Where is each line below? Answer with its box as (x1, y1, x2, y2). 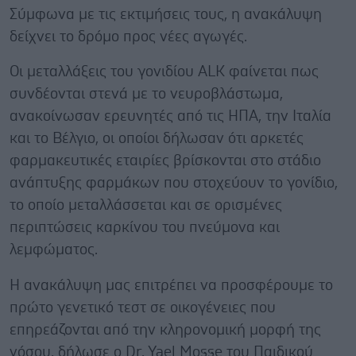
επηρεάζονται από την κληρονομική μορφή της (10, 323, 321, 338)
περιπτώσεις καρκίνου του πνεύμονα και (10, 220, 280, 235)
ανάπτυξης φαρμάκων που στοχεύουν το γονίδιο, (10, 176, 338, 191)
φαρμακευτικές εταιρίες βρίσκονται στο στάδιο (10, 153, 321, 168)
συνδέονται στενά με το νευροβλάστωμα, (10, 87, 283, 102)
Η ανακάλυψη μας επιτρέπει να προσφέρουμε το (10, 278, 333, 293)
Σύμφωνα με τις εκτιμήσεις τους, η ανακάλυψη (10, 7, 322, 22)
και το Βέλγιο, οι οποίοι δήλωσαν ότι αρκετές (10, 131, 304, 146)
